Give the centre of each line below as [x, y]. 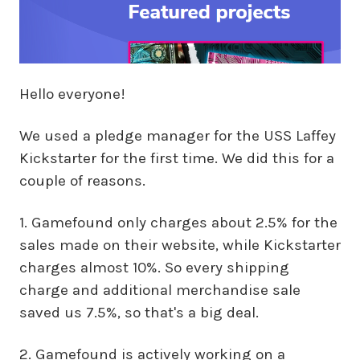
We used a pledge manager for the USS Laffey [178, 136]
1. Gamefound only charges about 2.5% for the [178, 223]
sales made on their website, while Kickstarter [180, 245]
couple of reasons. [82, 181]
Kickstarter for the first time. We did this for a [177, 159]
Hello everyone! [72, 94]
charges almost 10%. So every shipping [154, 268]
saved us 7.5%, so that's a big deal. [139, 313]
